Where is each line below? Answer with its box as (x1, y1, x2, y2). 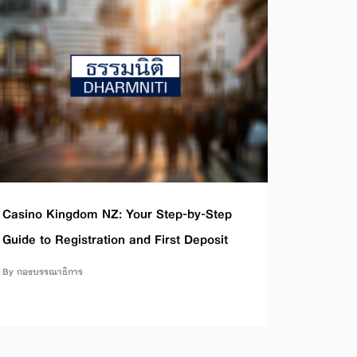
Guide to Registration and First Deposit (2, 228, 228, 250)
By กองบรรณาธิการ (2, 263, 83, 280)
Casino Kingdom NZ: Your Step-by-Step (2, 202, 232, 225)
